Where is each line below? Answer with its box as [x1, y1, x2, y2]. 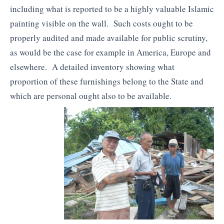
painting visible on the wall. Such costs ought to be [10, 17, 193, 29]
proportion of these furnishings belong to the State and [10, 75, 203, 87]
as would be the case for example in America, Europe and [10, 46, 211, 58]
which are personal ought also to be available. [10, 89, 171, 101]
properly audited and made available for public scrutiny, [10, 31, 207, 43]
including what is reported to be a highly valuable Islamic [10, 2, 214, 14]
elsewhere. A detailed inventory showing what [10, 60, 174, 72]
